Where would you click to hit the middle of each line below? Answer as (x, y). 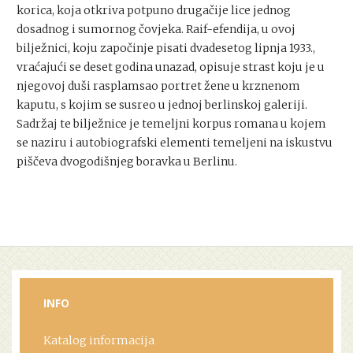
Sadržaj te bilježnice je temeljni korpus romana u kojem (171, 124)
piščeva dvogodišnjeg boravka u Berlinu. (127, 162)
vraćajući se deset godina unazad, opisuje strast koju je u (171, 67)
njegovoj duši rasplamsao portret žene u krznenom (158, 86)
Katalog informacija (99, 340)
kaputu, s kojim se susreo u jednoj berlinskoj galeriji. (162, 105)
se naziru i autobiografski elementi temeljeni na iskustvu (175, 143)
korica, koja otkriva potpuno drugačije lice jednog (154, 10)
